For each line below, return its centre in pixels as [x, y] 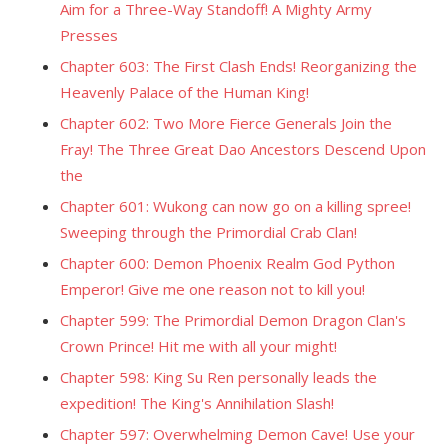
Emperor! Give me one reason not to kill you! [212, 289]
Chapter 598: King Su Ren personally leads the [218, 377]
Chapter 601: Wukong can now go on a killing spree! [235, 206]
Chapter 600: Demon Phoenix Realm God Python [227, 263]
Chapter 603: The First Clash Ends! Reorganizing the [238, 66]
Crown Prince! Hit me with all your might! [198, 346]
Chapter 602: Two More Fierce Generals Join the [226, 123]
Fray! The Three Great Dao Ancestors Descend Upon [243, 149]
